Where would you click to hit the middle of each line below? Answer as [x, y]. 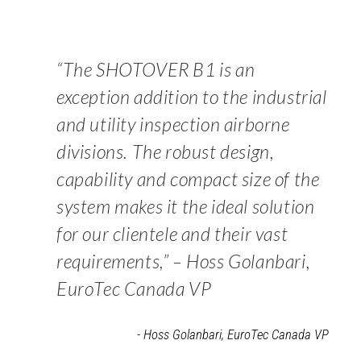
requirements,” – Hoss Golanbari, [184, 261]
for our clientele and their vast [172, 233]
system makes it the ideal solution [186, 206]
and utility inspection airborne [173, 124]
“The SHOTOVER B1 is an [156, 69]
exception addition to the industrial [192, 96]
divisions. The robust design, [166, 151]
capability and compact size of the [188, 178]
